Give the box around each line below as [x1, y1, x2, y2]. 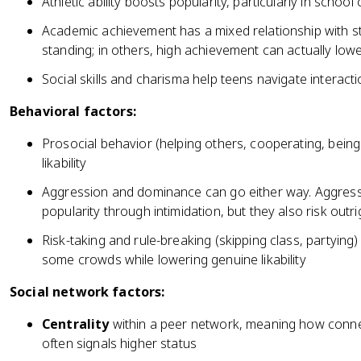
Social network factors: [10, 283, 165, 301]
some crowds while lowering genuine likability [42, 251, 306, 268]
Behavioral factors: [10, 102, 136, 120]
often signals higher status [42, 334, 197, 352]
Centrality [42, 315, 110, 333]
